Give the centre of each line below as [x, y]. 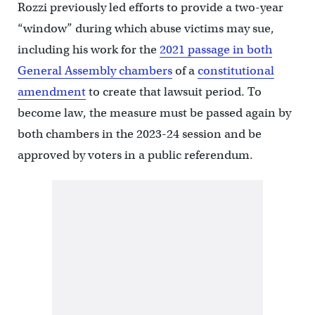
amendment [51, 91]
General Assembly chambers [95, 70]
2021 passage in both [216, 49]
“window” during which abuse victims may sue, [146, 28]
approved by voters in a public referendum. [135, 155]
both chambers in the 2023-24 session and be [139, 134]
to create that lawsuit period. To [173, 91]
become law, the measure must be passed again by [154, 112]
